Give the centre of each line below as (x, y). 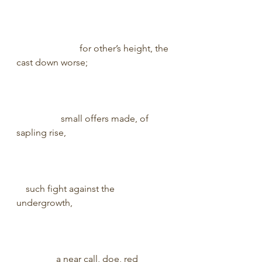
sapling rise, (93, 132)
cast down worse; (93, 62)
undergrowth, (94, 203)
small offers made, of (84, 118)
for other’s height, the (94, 48)
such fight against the (67, 189)
